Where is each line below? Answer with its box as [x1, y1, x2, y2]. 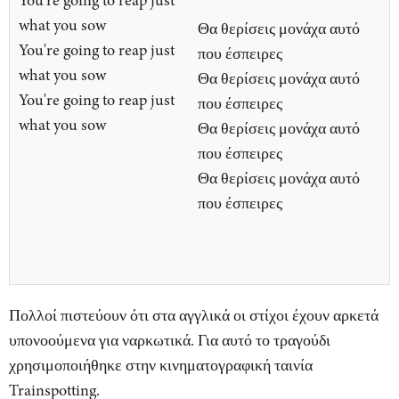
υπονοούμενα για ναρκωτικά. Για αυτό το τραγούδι [9, 330, 330, 352]
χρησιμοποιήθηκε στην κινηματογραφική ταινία [9, 354, 313, 377]
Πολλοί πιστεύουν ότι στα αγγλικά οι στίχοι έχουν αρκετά [9, 305, 379, 327]
